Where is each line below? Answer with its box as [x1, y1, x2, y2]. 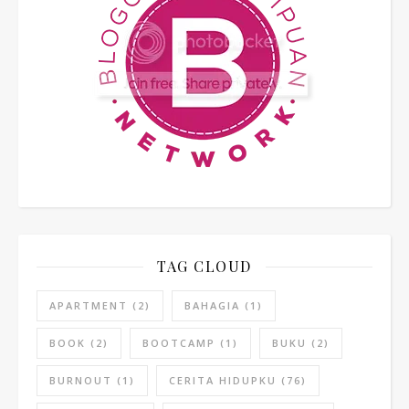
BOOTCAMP [142, 336, 215, 350]
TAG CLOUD [157, 257, 252, 276]
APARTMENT [49, 299, 128, 312]
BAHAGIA [184, 299, 240, 312]
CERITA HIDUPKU [169, 373, 277, 387]
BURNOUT [49, 373, 112, 387]
